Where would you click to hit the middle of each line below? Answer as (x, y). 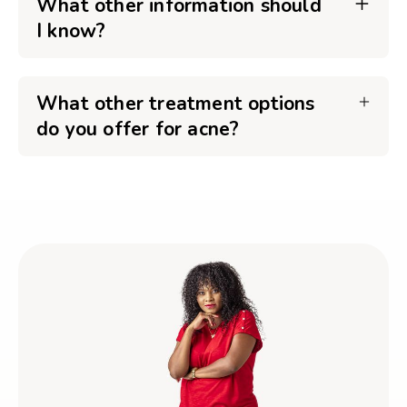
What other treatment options (176, 104)
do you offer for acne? (138, 129)
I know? (71, 31)
